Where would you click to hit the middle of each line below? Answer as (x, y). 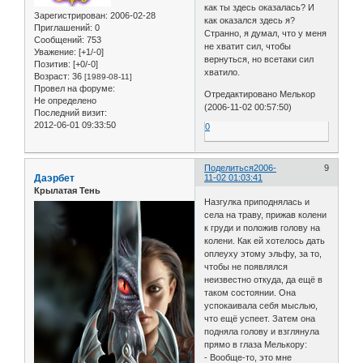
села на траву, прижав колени (266, 214)
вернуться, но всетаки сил (259, 59)
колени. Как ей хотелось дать (265, 240)
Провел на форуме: (75, 88)
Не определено (65, 100)
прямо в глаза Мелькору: (256, 344)
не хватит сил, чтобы (248, 46)
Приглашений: (63, 27)
